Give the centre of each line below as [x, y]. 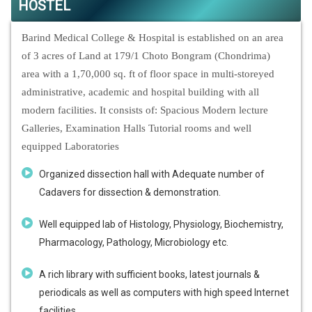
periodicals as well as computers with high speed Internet [164, 293]
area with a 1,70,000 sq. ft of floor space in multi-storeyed [148, 74]
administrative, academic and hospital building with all [140, 92]
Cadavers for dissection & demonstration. [130, 193]
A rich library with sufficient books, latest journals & [149, 275]
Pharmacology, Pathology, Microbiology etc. [134, 243]
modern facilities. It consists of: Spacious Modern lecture [145, 110]
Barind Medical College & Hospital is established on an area [153, 38]
